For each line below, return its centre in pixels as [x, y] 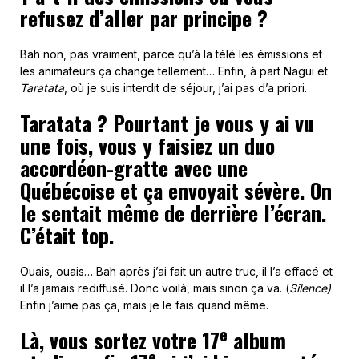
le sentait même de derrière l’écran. [173, 213]
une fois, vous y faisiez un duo [147, 146]
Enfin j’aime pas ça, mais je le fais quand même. [144, 305]
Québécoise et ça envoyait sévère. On [176, 191]
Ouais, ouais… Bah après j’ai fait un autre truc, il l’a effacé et [176, 272]
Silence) [310, 288]
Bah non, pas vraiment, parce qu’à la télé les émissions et [171, 54]
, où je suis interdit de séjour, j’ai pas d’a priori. [186, 88]
